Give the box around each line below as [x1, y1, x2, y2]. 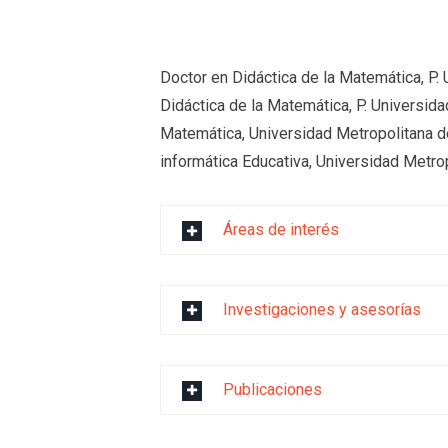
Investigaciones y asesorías [223, 300, 422, 320]
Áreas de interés [223, 220, 340, 240]
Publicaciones [223, 379, 323, 399]
